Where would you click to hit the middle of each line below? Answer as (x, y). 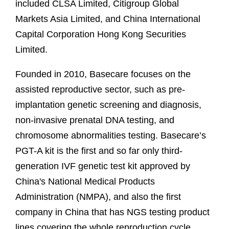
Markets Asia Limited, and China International (108, 19)
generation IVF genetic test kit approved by (103, 166)
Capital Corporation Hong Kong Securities (101, 34)
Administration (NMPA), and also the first (98, 197)
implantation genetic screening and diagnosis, (108, 105)
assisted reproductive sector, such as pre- (100, 89)
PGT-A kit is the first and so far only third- (99, 151)
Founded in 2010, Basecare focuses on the (103, 74)
